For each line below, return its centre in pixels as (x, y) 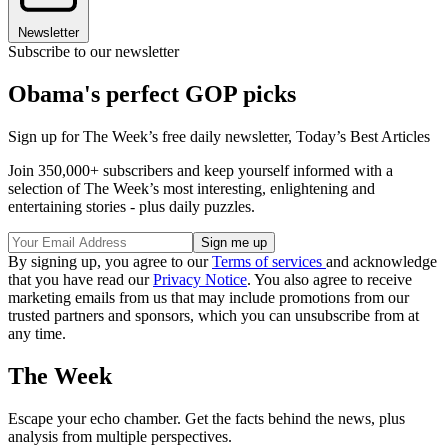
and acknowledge (381, 262)
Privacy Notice (200, 280)
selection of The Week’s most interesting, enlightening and (191, 189)
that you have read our (80, 280)
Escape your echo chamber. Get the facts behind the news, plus (206, 418)
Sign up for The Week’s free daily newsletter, (152, 137)
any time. (37, 334)
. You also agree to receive (329, 280)
